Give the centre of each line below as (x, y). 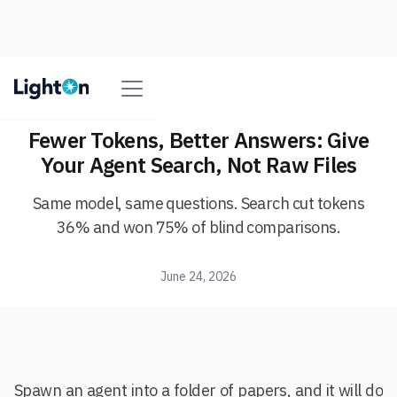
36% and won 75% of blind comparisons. (198, 227)
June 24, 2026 (198, 276)
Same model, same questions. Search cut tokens (198, 203)
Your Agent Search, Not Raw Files (198, 165)
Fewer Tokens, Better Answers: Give (198, 140)
